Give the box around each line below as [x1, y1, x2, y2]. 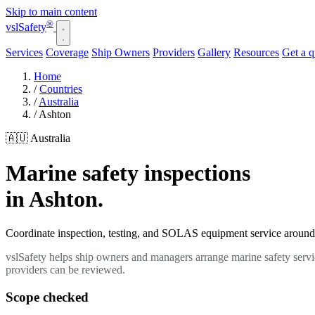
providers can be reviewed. [6, 264, 125, 276]
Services [6, 46, 43, 59]
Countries [39, 83, 82, 96]
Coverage [46, 46, 89, 59]
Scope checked [6, 289, 89, 304]
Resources [233, 46, 279, 59]
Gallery [198, 46, 231, 59]
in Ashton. [6, 186, 103, 212]
